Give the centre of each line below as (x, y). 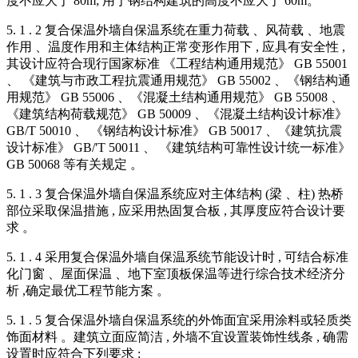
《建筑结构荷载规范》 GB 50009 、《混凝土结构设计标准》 (177, 114)
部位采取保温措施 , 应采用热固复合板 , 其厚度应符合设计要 (176, 211)
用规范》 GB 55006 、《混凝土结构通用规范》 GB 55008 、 (175, 97)
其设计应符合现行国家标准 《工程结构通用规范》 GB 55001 (177, 64)
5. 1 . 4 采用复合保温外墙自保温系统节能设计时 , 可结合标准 (177, 257)
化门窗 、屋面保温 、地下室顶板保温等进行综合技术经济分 (176, 274)
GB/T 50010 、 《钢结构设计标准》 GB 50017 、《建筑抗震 (174, 131)
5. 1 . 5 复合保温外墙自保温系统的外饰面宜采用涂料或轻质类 (179, 320)
